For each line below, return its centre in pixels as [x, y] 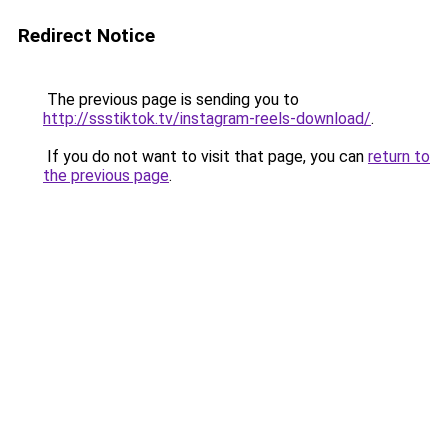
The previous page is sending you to [171, 99]
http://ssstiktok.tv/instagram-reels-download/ [207, 118]
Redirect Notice [86, 35]
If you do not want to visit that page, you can [205, 156]
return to [399, 156]
